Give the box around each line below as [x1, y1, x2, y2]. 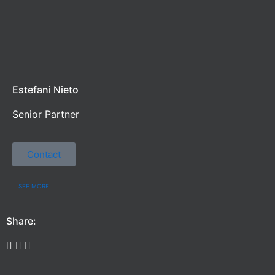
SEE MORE [18, 182, 49, 190]
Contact [27, 149, 61, 161]
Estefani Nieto [12, 83, 79, 96]
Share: [6, 215, 36, 228]
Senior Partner [12, 107, 79, 120]
